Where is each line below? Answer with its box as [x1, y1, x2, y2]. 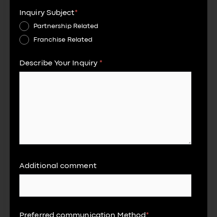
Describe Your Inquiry [19, 60, 100, 67]
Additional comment [19, 163, 96, 170]
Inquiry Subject [19, 10, 75, 16]
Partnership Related [33, 23, 99, 29]
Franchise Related [33, 37, 93, 43]
